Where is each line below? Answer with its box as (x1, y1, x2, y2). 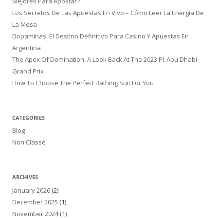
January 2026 (12, 186, 50, 195)
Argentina (12, 43, 41, 52)
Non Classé (12, 138, 46, 147)
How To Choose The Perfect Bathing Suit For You (12, 78, 154, 87)
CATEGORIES (12, 113, 45, 121)
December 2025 (12, 198, 58, 207)
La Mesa (12, 19, 37, 29)
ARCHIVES (12, 173, 38, 181)
